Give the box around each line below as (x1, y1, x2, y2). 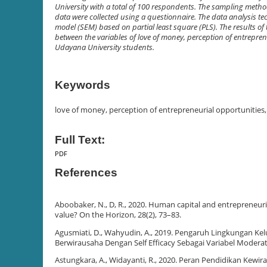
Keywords (55, 78, 110, 91)
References (55, 166, 117, 179)
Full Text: (55, 133, 105, 146)
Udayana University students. (55, 42, 154, 53)
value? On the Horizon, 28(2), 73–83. (55, 210, 181, 221)
